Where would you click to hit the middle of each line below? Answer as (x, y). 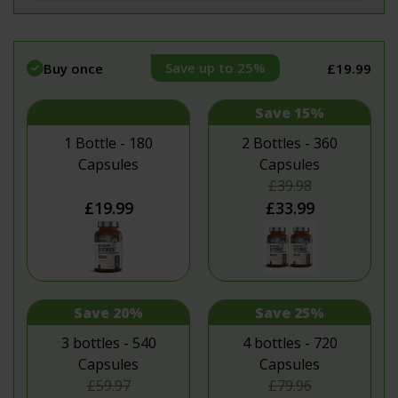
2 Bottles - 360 (290, 143)
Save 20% (108, 313)
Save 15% (290, 113)
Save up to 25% (215, 68)
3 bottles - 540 (108, 343)
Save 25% (290, 313)
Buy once (73, 68)
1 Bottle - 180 (108, 143)
